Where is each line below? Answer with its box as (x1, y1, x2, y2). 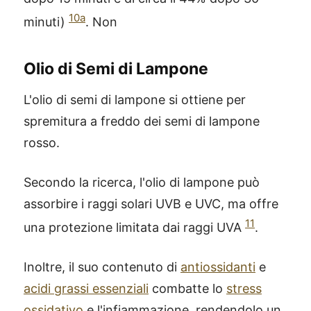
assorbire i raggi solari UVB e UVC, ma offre (24, 196, 278, 211)
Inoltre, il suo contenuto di (24, 259, 180, 274)
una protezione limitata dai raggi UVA (24, 219, 245, 235)
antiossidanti (180, 259, 255, 274)
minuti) (24, 14, 69, 29)
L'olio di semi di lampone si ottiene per (24, 92, 246, 107)
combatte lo (149, 280, 226, 296)
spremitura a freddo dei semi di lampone (24, 113, 260, 128)
